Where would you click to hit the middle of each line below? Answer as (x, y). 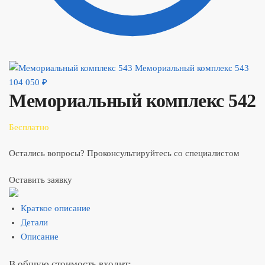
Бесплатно (29, 127)
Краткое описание (56, 209)
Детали (34, 223)
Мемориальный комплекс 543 (192, 68)
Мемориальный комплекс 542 (132, 101)
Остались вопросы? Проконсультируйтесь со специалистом (124, 153)
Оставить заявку (41, 180)
